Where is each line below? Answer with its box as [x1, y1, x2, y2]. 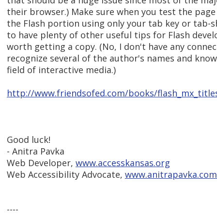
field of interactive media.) [7, 64, 116, 76]
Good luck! [7, 134, 50, 146]
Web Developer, [7, 157, 76, 169]
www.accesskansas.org [76, 157, 170, 169]
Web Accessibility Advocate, [7, 169, 125, 181]
